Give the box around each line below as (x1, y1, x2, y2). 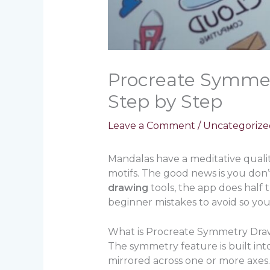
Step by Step (107, 90, 222, 113)
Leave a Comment (107, 119, 195, 131)
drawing (107, 181, 148, 193)
